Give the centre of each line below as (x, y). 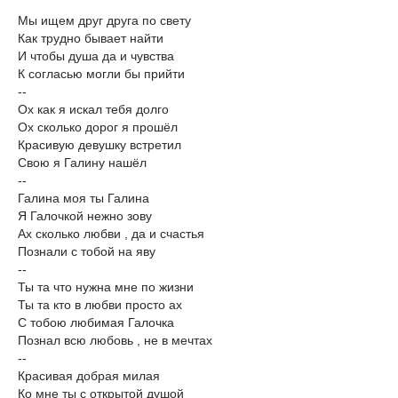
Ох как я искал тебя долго (93, 109)
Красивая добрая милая (89, 376)
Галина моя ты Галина (84, 198)
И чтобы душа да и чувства (96, 56)
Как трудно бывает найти (91, 38)
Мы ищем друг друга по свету (104, 20)
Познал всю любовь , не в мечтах (115, 340)
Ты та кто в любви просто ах (100, 305)
